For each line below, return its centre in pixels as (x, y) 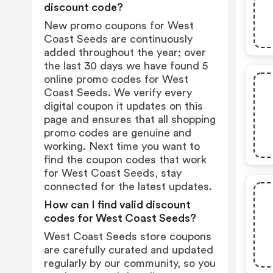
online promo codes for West (116, 79)
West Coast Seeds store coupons (128, 236)
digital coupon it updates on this (123, 106)
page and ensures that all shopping (130, 119)
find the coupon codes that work (125, 160)
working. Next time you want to (122, 146)
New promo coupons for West (119, 26)
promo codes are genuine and (118, 133)
